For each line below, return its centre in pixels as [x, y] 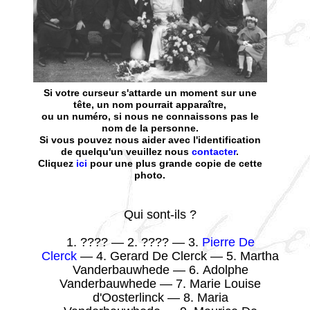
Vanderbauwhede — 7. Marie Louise [160, 284]
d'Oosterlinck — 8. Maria [160, 298]
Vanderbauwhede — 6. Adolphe [160, 270]
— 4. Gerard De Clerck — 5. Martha [178, 256]
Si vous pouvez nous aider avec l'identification [150, 140]
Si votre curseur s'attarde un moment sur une [150, 93]
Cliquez [57, 164]
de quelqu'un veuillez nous [127, 152]
